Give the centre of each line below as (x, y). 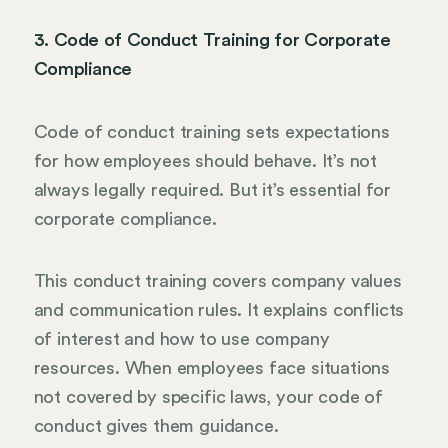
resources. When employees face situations (212, 368)
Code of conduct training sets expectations (211, 131)
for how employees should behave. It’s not (205, 160)
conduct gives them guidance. (156, 426)
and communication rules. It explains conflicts (219, 310)
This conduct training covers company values (217, 281)
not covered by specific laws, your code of (208, 397)
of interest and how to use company (181, 339)
